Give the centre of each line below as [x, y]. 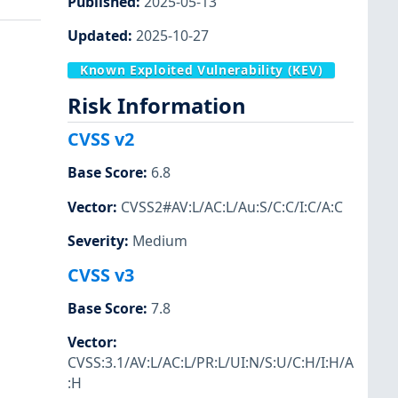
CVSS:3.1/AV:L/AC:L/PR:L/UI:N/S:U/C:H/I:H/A [211, 363]
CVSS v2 [101, 139]
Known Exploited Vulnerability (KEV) [201, 69]
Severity [96, 240]
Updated [98, 35]
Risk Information [157, 106]
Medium [160, 240]
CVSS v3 [101, 275]
